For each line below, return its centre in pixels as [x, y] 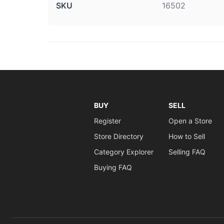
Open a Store [190, 121]
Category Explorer [123, 152]
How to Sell [186, 136]
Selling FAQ [187, 152]
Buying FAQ [113, 167]
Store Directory [118, 136]
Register [107, 121]
